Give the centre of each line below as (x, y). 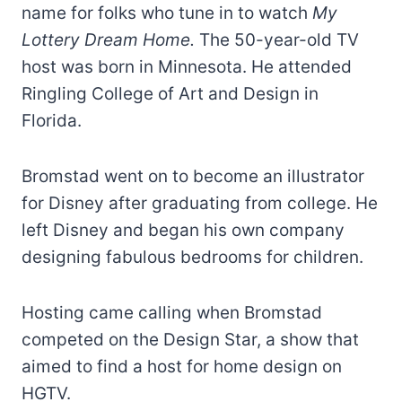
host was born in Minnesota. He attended (187, 66)
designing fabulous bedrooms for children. (192, 257)
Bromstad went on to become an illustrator (193, 176)
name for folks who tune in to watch (167, 13)
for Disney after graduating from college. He (200, 203)
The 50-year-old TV (277, 39)
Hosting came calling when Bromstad (172, 312)
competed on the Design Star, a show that (190, 339)
